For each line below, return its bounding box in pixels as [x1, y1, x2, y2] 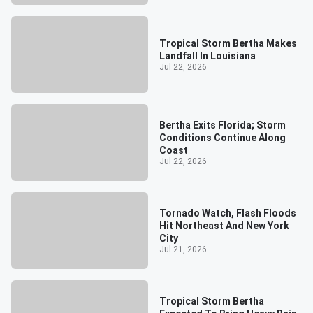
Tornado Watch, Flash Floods [159, 207, 296, 219]
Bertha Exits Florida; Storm [159, 119, 286, 131]
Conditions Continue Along [159, 131, 286, 143]
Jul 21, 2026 [159, 244, 207, 254]
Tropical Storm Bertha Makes [159, 37, 297, 49]
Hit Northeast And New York [159, 219, 289, 231]
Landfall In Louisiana [159, 50, 256, 61]
